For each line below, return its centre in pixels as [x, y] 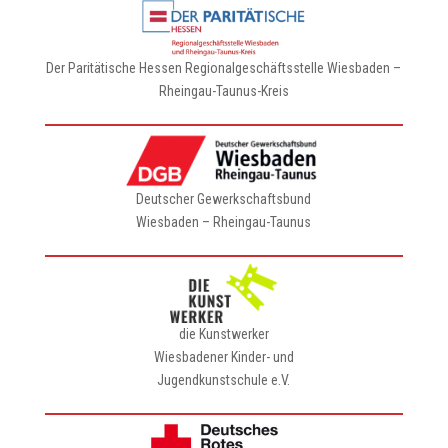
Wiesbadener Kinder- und [223, 357]
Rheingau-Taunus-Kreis [223, 91]
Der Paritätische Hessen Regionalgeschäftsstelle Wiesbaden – [224, 68]
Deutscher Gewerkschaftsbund [224, 199]
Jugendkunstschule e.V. [224, 380]
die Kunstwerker [223, 334]
